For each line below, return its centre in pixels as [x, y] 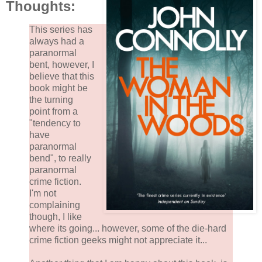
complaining [55, 205]
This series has [61, 30]
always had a [57, 42]
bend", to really [60, 158]
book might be [58, 88]
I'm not [43, 194]
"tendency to [55, 123]
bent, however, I [62, 65]
